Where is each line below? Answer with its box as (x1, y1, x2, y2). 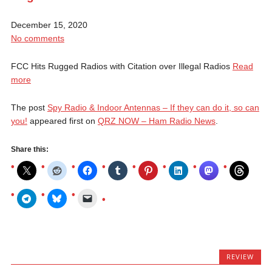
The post (10, 102, 47, 112)
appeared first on (27, 115, 98, 126)
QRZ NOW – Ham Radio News (97, 115, 216, 126)
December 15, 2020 (10, 19, 87, 30)
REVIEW (226, 251, 254, 261)
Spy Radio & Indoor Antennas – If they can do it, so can (47, 102, 259, 112)
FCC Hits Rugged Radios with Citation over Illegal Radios (10, 61, 233, 71)
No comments (10, 33, 64, 43)
